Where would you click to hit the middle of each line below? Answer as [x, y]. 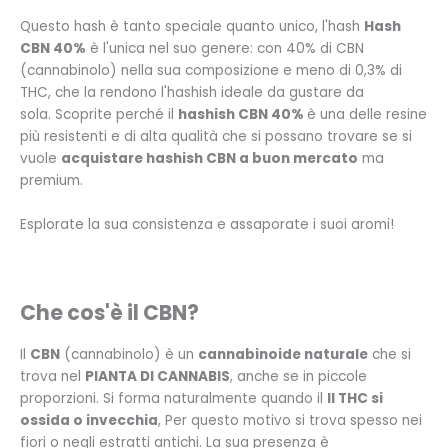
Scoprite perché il [114, 115]
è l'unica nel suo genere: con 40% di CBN [225, 49]
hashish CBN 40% [241, 115]
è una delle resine [367, 115]
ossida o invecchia [89, 420]
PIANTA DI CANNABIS [157, 376]
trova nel [52, 376]
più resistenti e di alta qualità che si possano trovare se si [216, 137]
